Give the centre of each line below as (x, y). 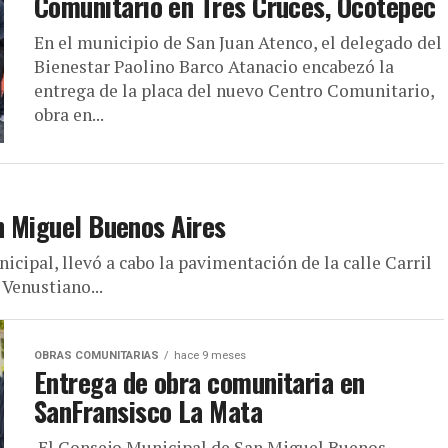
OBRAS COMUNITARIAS (96, 356)
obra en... (69, 115)
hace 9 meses (210, 356)
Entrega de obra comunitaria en (199, 382)
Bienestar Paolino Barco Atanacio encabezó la (214, 67)
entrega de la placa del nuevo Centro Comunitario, (234, 91)
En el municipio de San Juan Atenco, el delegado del (238, 43)
